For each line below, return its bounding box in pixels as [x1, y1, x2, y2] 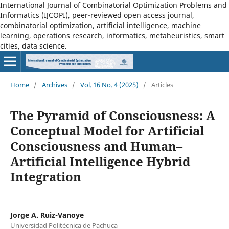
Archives [41, 80, 67, 89]
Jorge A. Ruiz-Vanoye [10, 210, 84, 220]
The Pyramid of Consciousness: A [10, 106, 215, 124]
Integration [10, 168, 81, 185]
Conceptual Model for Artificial [10, 122, 204, 139]
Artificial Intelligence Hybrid [10, 152, 191, 170]
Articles [151, 80, 173, 89]
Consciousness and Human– [10, 137, 182, 154]
